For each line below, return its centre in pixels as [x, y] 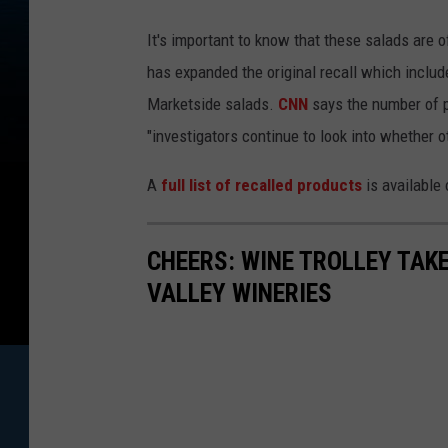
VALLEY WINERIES [239, 293]
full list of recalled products [261, 185]
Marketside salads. [212, 104]
